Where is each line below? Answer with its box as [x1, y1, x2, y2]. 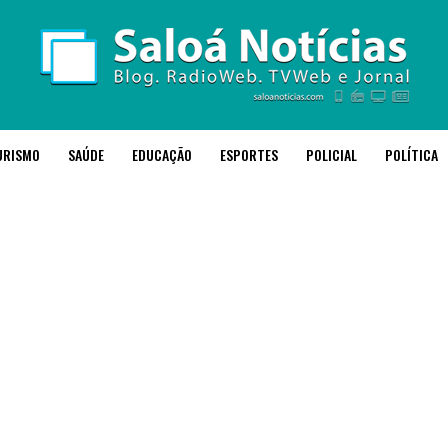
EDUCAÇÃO [132, 144, 192, 165]
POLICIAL [306, 144, 357, 165]
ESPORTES [220, 144, 278, 165]
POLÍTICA [385, 144, 438, 165]
